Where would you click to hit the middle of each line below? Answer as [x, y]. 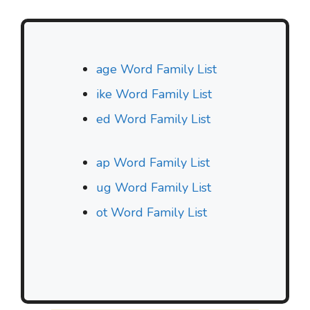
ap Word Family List [153, 163]
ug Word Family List [154, 188]
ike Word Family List [154, 94]
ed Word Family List [153, 119]
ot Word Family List [152, 213]
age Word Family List [156, 70]
